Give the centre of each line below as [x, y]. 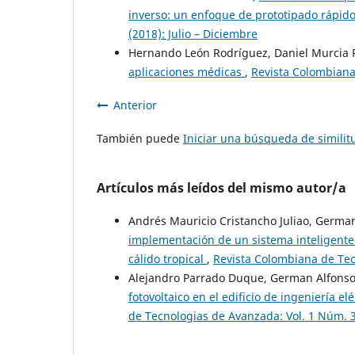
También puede [140, 139]
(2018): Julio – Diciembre [193, 34]
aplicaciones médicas [187, 72]
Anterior [135, 105]
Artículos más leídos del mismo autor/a [221, 188]
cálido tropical [168, 259]
